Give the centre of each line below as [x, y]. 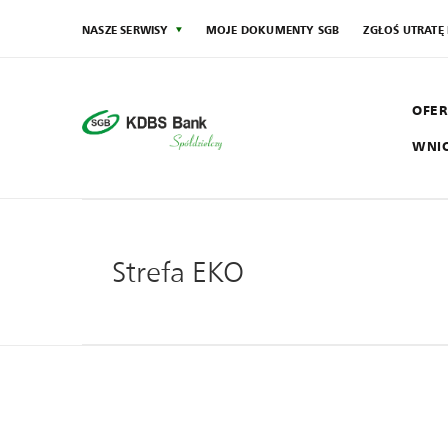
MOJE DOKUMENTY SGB [272, 30]
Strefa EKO [178, 272]
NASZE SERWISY [125, 30]
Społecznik [200, 225]
